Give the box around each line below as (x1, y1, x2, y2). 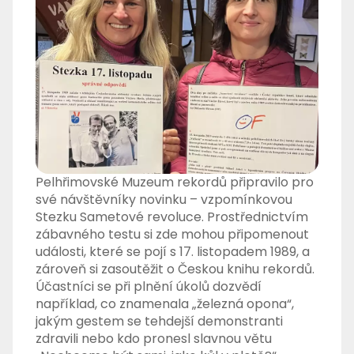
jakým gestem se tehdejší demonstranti (36, 312, 284, 331)
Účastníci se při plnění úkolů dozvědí (36, 277, 262, 296)
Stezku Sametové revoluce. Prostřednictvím (36, 208, 309, 227)
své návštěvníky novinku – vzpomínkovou (36, 190, 293, 209)
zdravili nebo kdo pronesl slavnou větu (36, 330, 273, 348)
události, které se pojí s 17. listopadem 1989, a (36, 243, 311, 262)
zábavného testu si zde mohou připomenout (36, 225, 310, 244)
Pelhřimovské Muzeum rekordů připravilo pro (36, 173, 314, 192)
